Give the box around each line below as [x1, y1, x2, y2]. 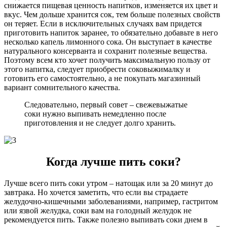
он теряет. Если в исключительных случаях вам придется [4, 19, 202, 28]
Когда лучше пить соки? [46, 155, 181, 168]
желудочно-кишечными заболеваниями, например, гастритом [4, 197, 218, 206]
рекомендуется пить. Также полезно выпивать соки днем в [4, 215, 208, 224]
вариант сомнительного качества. [4, 83, 120, 92]
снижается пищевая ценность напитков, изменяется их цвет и [4, 1, 218, 10]
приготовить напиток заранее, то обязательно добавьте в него [4, 28, 218, 37]
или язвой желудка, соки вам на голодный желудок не [4, 206, 192, 215]
